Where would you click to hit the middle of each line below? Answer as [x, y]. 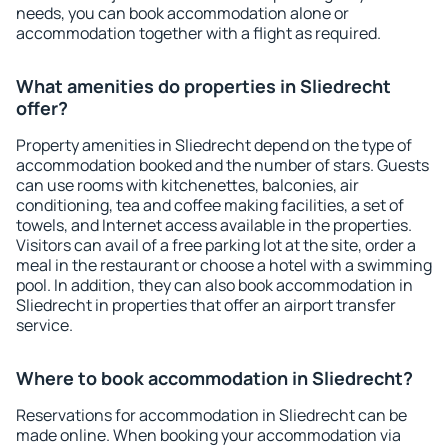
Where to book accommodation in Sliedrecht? [214, 378]
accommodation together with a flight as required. [198, 33]
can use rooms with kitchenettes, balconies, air [187, 185]
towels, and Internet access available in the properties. [214, 225]
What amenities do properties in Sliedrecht [203, 86]
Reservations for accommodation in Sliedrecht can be [211, 415]
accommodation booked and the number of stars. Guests [222, 165]
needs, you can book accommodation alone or [182, 13]
